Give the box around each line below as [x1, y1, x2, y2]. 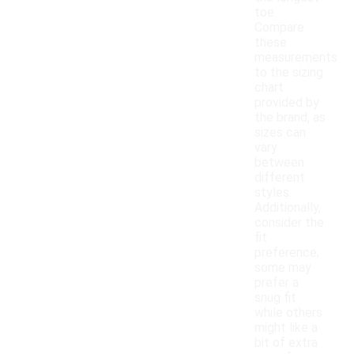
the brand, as [254, 110, 326, 126]
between [254, 155, 304, 171]
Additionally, [254, 200, 321, 216]
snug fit [254, 290, 296, 306]
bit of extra [254, 335, 318, 351]
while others [254, 305, 322, 321]
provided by [254, 95, 319, 111]
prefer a [254, 275, 299, 291]
